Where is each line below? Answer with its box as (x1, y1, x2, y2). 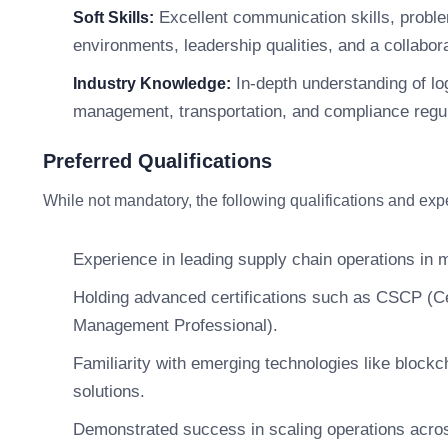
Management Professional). (73, 316, 278, 335)
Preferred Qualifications (43, 150, 272, 172)
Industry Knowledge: (73, 75, 231, 92)
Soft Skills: (73, 9, 154, 26)
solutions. (73, 382, 145, 401)
